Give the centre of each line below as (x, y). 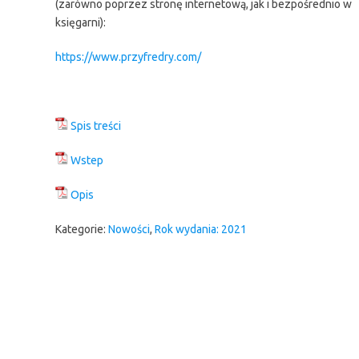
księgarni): (80, 22)
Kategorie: (81, 229)
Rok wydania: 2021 (200, 229)
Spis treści (95, 125)
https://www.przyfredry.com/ (128, 56)
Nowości (129, 229)
